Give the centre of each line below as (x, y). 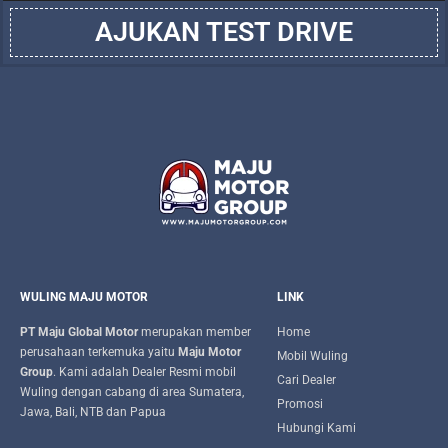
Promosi (299, 403)
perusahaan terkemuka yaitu (99, 351)
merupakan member (196, 331)
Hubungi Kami (316, 427)
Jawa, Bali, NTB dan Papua (93, 411)
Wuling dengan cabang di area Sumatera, (132, 391)
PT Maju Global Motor (80, 331)
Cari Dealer (306, 379)
